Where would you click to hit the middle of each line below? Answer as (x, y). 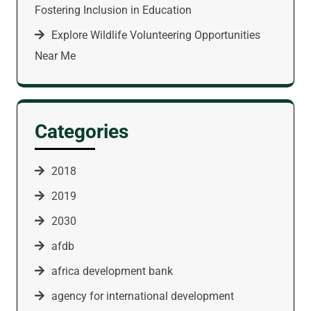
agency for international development (143, 296)
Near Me (55, 56)
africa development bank (112, 271)
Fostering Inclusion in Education (113, 10)
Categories (82, 131)
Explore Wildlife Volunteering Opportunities (156, 35)
